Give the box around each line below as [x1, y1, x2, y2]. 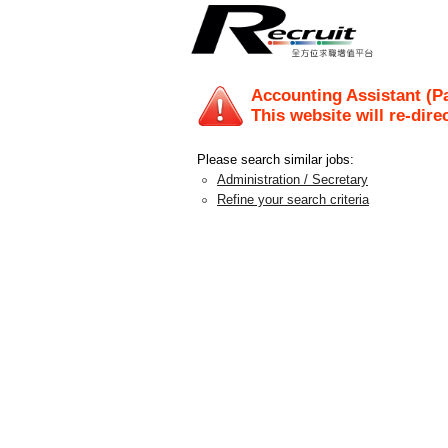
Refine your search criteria [217, 192, 369, 207]
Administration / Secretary [217, 172, 368, 187]
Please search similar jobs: [197, 152, 354, 167]
